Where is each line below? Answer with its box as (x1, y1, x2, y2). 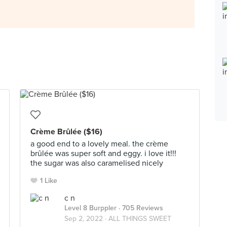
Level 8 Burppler (64, 204, 117, 212)
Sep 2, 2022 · (64, 214, 108, 223)
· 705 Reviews (117, 204, 163, 212)
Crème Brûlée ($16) (30, 127, 102, 137)
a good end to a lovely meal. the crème (30, 139, 168, 149)
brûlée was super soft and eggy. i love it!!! (30, 148, 176, 159)
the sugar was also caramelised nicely (30, 158, 163, 168)
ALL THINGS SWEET (108, 214, 171, 223)
